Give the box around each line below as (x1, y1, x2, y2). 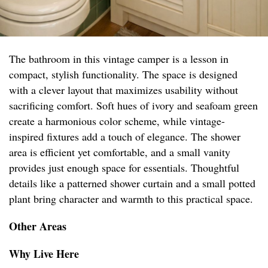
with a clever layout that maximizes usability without (9, 83, 238, 98)
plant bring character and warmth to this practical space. (9, 191, 253, 206)
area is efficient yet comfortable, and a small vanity (9, 145, 230, 160)
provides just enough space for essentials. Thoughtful (9, 160, 239, 175)
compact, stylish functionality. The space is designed (9, 67, 237, 82)
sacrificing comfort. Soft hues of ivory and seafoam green (9, 98, 258, 113)
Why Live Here (9, 246, 79, 262)
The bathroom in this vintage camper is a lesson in (9, 51, 229, 66)
